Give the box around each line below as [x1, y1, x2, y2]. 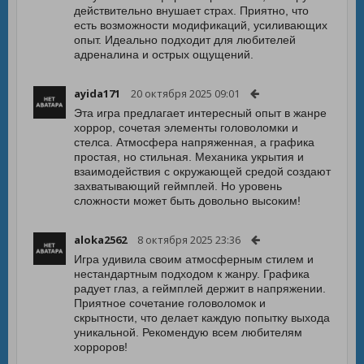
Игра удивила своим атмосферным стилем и [74, 253, 314, 266]
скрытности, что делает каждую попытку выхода [74, 311, 330, 324]
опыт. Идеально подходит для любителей [74, 33, 296, 46]
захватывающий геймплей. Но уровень [74, 180, 282, 193]
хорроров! [74, 340, 128, 353]
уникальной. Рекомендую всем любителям [74, 326, 302, 339]
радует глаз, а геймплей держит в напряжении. [74, 282, 326, 295]
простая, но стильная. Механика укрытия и [74, 150, 304, 163]
